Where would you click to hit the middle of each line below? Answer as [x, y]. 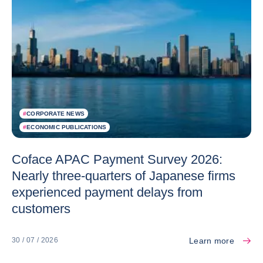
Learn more [212, 240]
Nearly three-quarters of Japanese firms [124, 176]
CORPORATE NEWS [56, 113]
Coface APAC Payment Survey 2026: [117, 159]
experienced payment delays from [107, 192]
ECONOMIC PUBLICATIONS [67, 127]
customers [41, 208]
